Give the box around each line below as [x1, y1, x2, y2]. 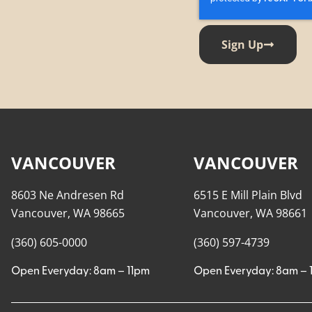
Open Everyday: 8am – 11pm [11, 265, 150, 277]
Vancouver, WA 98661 [194, 205, 308, 221]
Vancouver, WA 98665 [11, 205, 125, 221]
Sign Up [221, 36, 263, 52]
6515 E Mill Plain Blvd [194, 187, 303, 203]
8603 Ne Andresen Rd [11, 187, 124, 203]
